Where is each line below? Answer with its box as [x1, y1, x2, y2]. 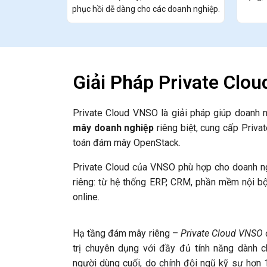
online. [73, 191, 100, 203]
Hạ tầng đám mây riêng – [73, 228, 181, 240]
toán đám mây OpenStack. [73, 137, 181, 149]
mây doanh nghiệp [73, 122, 154, 134]
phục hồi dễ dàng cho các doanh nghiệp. [72, 4, 220, 14]
